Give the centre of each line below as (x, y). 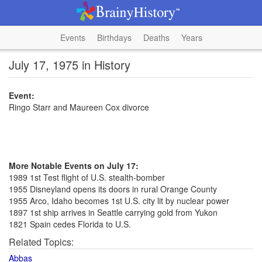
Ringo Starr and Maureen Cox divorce (79, 107)
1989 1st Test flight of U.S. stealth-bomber (87, 177)
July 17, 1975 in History (70, 65)
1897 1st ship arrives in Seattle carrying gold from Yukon (113, 212)
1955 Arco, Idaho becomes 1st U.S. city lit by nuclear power (119, 201)
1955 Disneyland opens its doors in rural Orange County (113, 189)
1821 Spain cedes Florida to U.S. (70, 224)
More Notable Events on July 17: (74, 166)
